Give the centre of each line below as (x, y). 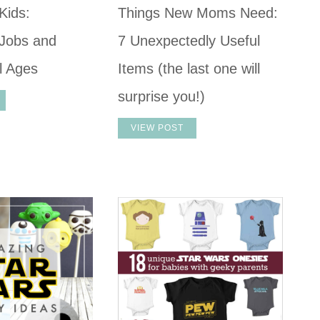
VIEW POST (157, 128)
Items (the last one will (189, 69)
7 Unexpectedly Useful (189, 41)
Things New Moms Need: (198, 13)
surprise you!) (162, 97)
